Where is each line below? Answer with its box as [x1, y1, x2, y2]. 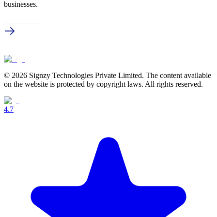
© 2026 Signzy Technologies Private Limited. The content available [4, 71, 211, 80]
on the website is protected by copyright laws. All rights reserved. [4, 80, 203, 89]
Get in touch [4, 16, 42, 25]
